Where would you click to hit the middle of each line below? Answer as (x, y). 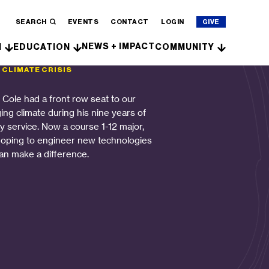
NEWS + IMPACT (118, 47)
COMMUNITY (185, 47)
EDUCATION (42, 47)
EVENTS (83, 22)
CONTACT (130, 22)
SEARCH (31, 22)
